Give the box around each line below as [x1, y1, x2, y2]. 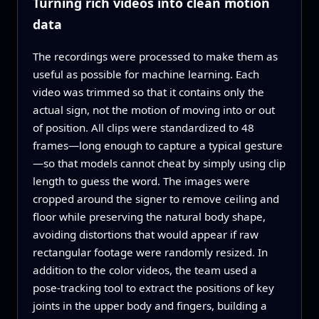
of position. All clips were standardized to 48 [32, 120, 254, 135]
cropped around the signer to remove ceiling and [32, 192, 279, 206]
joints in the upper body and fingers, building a [32, 298, 267, 313]
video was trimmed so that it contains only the [32, 85, 264, 100]
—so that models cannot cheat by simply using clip [32, 156, 286, 171]
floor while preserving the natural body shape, [32, 209, 266, 224]
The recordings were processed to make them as [32, 49, 278, 64]
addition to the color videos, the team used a [32, 263, 257, 278]
